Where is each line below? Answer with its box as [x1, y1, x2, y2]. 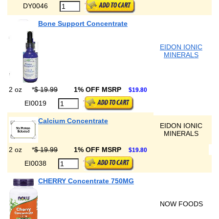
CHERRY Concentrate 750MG [38, 177, 134, 185]
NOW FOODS [159, 200, 203, 208]
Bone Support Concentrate [38, 20, 128, 27]
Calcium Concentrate [38, 117, 108, 125]
